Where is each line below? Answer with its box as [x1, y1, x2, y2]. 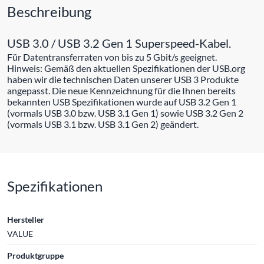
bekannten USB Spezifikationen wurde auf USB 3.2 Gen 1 [7, 95, 236, 107]
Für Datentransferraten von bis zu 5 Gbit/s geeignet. [7, 51, 217, 62]
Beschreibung [7, 2, 91, 20]
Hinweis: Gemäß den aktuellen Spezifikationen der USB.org [7, 62, 245, 74]
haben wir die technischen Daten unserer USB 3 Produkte [7, 73, 239, 85]
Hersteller [7, 214, 44, 225]
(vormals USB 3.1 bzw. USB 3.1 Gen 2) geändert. [7, 118, 199, 130]
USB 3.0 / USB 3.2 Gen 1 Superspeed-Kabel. [7, 35, 231, 50]
